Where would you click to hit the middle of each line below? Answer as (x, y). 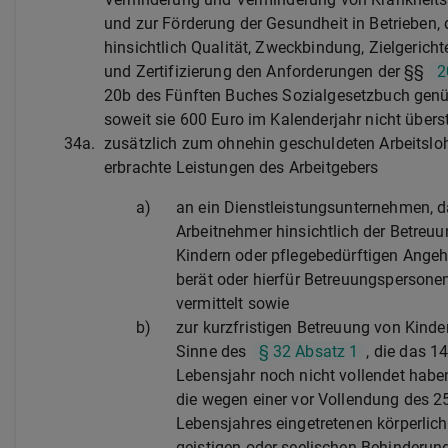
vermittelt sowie (233, 303)
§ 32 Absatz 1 (308, 351)
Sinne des (213, 351)
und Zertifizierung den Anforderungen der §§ (266, 71)
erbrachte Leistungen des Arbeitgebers (241, 167)
